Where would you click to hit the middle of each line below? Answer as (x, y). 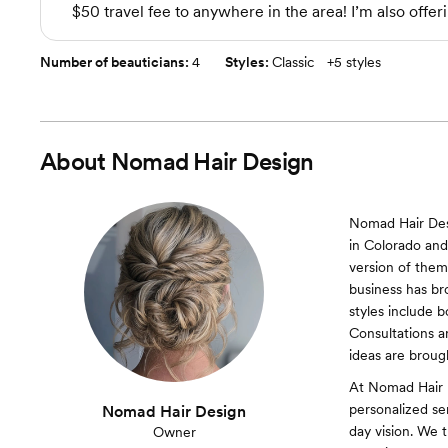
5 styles (357, 62)
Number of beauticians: (116, 62)
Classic (293, 62)
